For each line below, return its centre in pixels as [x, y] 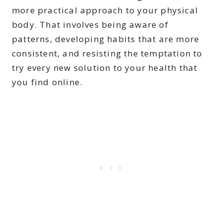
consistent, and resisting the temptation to [107, 54]
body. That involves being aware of [90, 25]
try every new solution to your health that [105, 68]
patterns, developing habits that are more [106, 39]
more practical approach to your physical [105, 10]
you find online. [47, 82]
